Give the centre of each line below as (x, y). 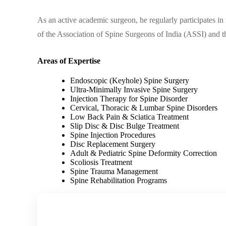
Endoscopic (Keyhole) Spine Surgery (130, 81)
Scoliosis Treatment (101, 162)
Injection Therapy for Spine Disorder (129, 99)
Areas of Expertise (69, 61)
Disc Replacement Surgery (113, 144)
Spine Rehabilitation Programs (119, 181)
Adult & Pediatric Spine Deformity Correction (144, 153)
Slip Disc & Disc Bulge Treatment (125, 126)
